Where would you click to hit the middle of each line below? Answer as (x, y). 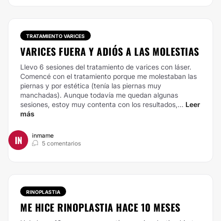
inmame (43, 135)
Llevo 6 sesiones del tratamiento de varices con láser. (106, 67)
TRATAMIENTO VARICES (55, 36)
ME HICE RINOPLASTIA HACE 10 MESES (100, 207)
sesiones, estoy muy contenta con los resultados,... (102, 104)
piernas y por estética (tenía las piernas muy (91, 86)
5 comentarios (61, 143)
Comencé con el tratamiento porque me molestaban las (109, 76)
